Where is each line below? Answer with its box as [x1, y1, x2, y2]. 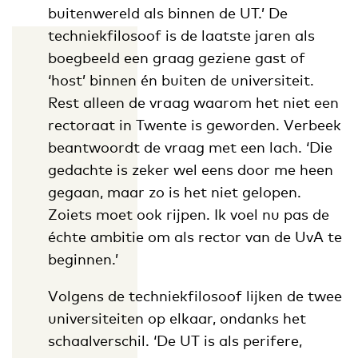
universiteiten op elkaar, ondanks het [47, 308, 306, 327]
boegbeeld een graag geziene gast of [47, 48, 305, 66]
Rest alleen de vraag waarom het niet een [47, 93, 339, 111]
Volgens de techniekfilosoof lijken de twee [47, 286, 342, 304]
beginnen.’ [47, 249, 118, 268]
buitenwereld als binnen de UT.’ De [47, 3, 288, 22]
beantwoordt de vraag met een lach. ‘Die [47, 137, 332, 156]
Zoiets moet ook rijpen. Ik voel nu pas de [47, 205, 329, 223]
